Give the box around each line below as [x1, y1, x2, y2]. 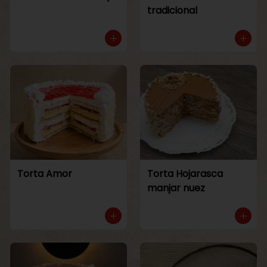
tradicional [147, 3, 197, 17]
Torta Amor [17, 166, 72, 181]
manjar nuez [147, 181, 205, 195]
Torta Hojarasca [147, 166, 223, 181]
